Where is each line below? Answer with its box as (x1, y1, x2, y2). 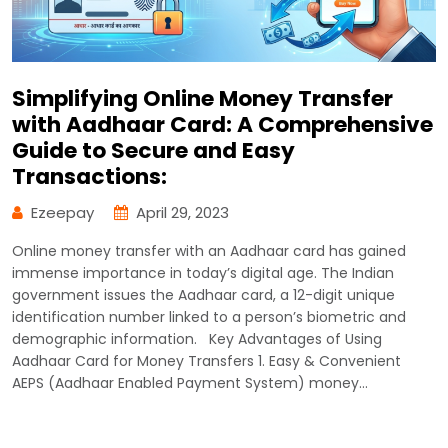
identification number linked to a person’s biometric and (12, 307, 406, 328)
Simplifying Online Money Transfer (12, 83, 393, 115)
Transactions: (12, 161, 167, 193)
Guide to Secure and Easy (12, 135, 295, 167)
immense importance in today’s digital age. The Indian (12, 263, 394, 284)
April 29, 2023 (136, 202, 229, 224)
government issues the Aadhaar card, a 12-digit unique (12, 285, 395, 306)
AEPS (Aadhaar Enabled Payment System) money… (12, 373, 368, 394)
